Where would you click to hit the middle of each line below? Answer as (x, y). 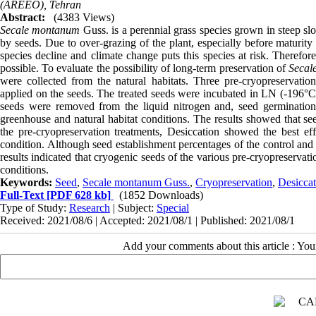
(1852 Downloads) (161, 195)
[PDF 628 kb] (77, 195)
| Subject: (133, 208)
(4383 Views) (84, 18)
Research (90, 208)
